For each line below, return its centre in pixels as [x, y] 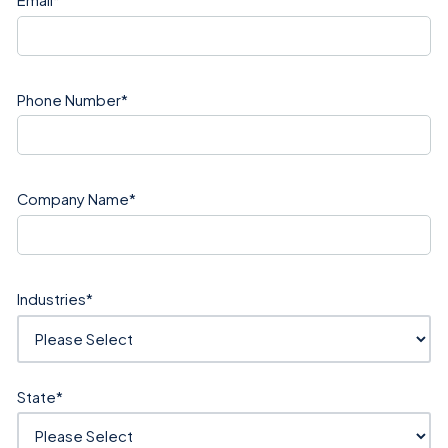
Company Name [73, 199]
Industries [51, 299]
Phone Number [69, 99]
